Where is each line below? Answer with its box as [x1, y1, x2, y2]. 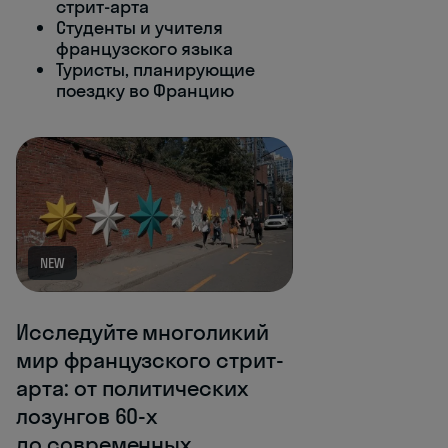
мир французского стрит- [16, 346, 284, 375]
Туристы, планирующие [56, 58, 255, 81]
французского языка [56, 37, 233, 60]
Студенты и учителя [56, 16, 223, 39]
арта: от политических [16, 374, 248, 403]
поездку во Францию [56, 79, 234, 102]
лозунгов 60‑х [16, 402, 158, 431]
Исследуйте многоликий [16, 318, 269, 347]
